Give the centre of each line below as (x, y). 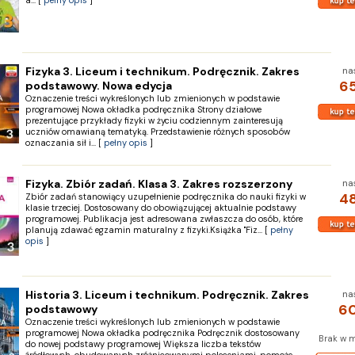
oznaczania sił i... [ (64, 143)
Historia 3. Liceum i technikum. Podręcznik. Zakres (167, 295)
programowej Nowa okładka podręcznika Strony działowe (143, 109)
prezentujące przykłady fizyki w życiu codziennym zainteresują (154, 120)
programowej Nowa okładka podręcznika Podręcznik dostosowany (162, 333)
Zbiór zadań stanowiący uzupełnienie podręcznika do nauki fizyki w (165, 197)
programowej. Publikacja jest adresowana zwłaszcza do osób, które (164, 219)
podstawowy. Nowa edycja (98, 86)
